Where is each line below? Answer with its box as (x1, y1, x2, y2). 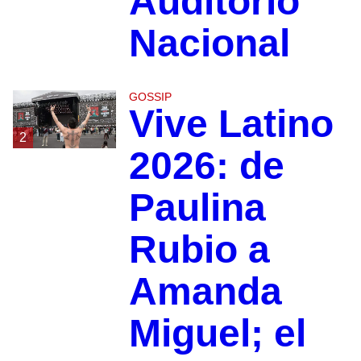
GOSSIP (128, 90, 172, 104)
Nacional (128, 22, 290, 65)
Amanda (128, 270, 282, 313)
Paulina (128, 186, 266, 230)
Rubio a (128, 228, 270, 272)
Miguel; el (128, 312, 306, 355)
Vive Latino (128, 102, 334, 146)
